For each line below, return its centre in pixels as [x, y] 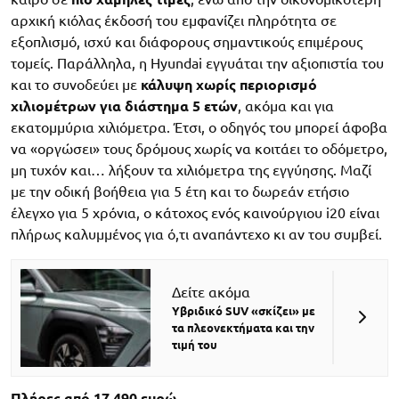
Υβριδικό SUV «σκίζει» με [244, 311]
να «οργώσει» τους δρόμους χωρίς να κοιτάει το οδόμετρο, [199, 148]
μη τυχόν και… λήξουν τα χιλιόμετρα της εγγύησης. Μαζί [191, 170]
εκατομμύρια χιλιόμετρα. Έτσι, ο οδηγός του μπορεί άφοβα [199, 127]
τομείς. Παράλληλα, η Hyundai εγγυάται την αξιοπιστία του [197, 63]
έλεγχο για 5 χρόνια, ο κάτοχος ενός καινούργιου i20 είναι [195, 212]
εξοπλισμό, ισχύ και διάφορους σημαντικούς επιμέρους [187, 41]
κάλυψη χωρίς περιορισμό [229, 84]
